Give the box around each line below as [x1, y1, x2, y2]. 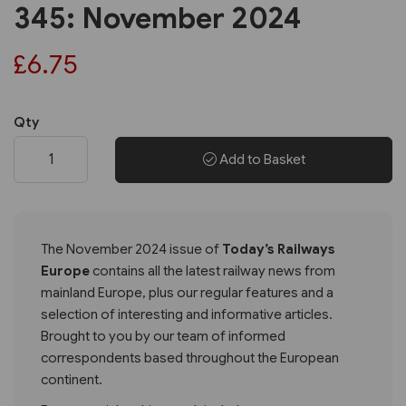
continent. [41, 371, 102, 388]
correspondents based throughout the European [41, 349, 339, 366]
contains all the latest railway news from [90, 262, 335, 279]
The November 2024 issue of [41, 240, 222, 257]
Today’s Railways [222, 240, 334, 257]
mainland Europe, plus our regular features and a [41, 284, 333, 301]
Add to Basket [216, 150, 305, 168]
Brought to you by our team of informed [41, 327, 285, 344]
